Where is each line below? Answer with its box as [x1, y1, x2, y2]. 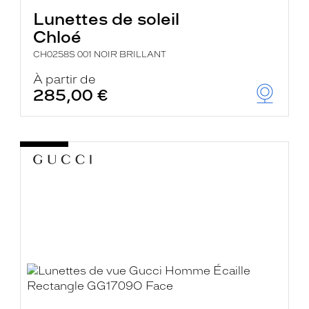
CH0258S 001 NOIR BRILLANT [33, 50, 167, 59]
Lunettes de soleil [33, 9, 180, 29]
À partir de [33, 72, 97, 86]
